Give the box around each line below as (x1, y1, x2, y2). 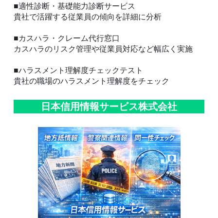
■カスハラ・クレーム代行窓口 (14, 33, 120, 44)
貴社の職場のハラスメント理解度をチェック (14, 75, 169, 87)
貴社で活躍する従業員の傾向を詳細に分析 (14, 11, 162, 22)
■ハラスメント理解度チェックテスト (14, 65, 143, 76)
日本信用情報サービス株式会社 (41, 100, 177, 113)
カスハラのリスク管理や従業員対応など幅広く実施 (14, 43, 193, 54)
